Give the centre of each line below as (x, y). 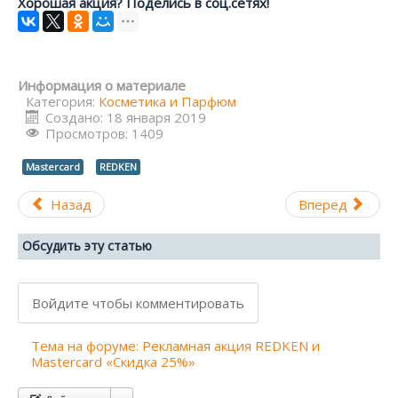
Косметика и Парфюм (167, 101)
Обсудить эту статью (87, 245)
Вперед (323, 204)
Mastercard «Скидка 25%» (113, 361)
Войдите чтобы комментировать (138, 302)
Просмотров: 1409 (104, 133)
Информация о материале (102, 85)
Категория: (62, 101)
